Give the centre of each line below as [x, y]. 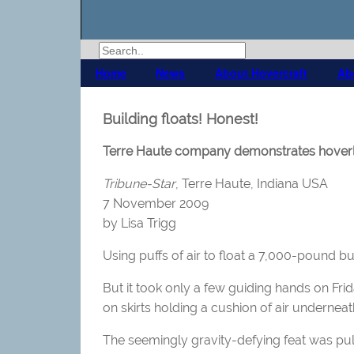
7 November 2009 [156, 203]
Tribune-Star [139, 184]
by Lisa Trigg [139, 223]
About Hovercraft [261, 73]
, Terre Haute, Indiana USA [252, 184]
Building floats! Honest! [181, 119]
